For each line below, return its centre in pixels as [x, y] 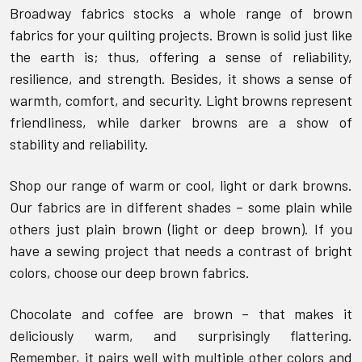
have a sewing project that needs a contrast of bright [181, 250]
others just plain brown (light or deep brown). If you [181, 228]
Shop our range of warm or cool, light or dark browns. [181, 185]
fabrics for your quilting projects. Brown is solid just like [181, 34]
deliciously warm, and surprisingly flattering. [181, 335]
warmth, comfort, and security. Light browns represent [181, 100]
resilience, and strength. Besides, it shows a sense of [181, 78]
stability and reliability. [79, 143]
